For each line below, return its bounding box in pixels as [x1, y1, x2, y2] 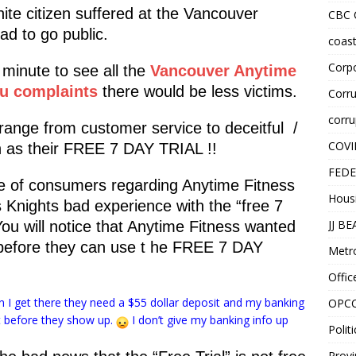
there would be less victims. [98, 82, 297, 100]
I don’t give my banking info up [129, 311, 288, 327]
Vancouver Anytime [150, 61, 296, 79]
